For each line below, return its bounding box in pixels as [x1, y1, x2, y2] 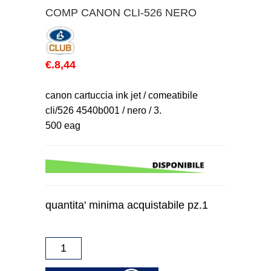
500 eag [45, 120, 80, 131]
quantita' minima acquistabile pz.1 [45, 199, 208, 212]
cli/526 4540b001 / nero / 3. [45, 105, 162, 116]
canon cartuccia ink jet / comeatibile [45, 90, 198, 101]
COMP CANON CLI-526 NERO [45, 7, 197, 19]
